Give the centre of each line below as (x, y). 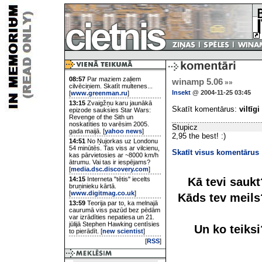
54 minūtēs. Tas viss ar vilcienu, (114, 148)
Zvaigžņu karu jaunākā (119, 103)
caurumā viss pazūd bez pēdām (115, 210)
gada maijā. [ (87, 131)
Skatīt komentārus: (206, 109)
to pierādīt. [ (86, 231)
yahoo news (123, 131)
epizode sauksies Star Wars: (110, 110)
